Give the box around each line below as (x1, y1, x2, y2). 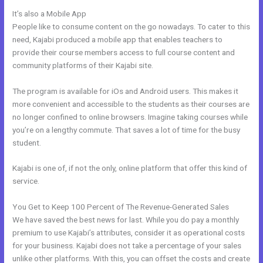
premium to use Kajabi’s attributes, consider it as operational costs (12, 228, 245, 238)
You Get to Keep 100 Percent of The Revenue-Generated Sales (12, 202, 230, 212)
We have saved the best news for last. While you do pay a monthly (12, 215, 240, 225)
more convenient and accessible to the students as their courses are (12, 99, 250, 109)
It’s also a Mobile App (12, 8, 89, 18)
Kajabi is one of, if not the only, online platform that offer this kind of (12, 163, 248, 173)
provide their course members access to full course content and (12, 47, 235, 57)
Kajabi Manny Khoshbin (88, 8, 168, 18)
